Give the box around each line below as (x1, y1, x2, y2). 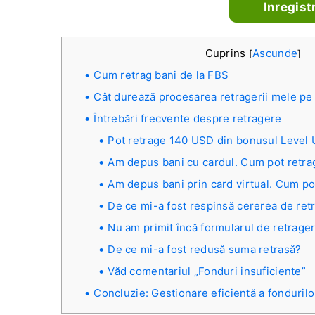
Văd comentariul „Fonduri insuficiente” (108, 264, 306, 278)
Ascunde (252, 46, 298, 60)
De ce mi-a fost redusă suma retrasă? (108, 243, 302, 256)
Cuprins (205, 46, 249, 60)
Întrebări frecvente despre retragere (94, 112, 282, 125)
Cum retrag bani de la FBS (94, 68, 229, 82)
